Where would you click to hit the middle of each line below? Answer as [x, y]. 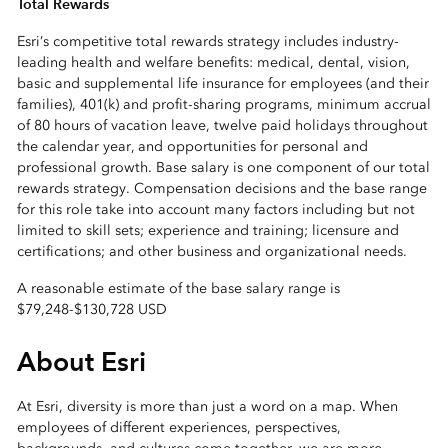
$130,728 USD [120, 309]
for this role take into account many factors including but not [215, 209]
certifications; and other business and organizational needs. [211, 251]
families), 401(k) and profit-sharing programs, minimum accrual [223, 104]
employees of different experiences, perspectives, [178, 427]
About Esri [81, 361]
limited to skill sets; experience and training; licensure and [207, 230]
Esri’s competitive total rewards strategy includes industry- [207, 41]
